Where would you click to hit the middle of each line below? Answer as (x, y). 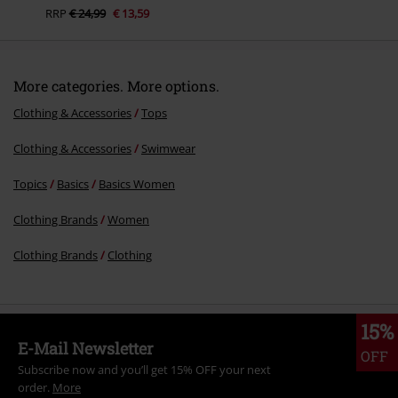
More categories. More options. (116, 86)
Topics (30, 184)
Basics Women (137, 184)
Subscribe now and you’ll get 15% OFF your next (144, 370)
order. (35, 388)
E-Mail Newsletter (86, 349)
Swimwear (168, 149)
